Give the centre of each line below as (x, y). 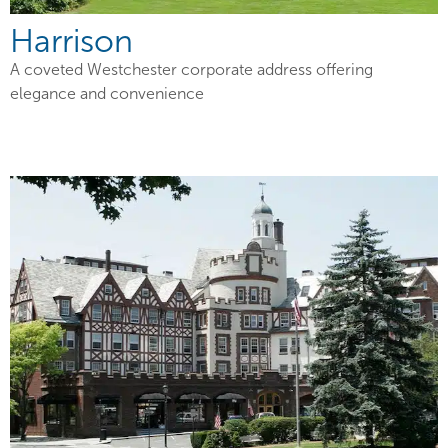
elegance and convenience (107, 94)
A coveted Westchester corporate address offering (191, 70)
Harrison (71, 42)
